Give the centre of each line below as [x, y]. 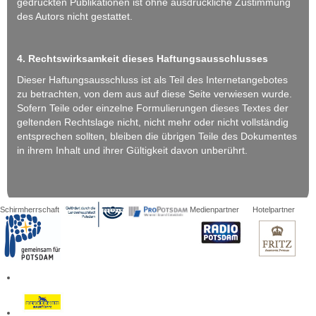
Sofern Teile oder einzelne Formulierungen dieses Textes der [153, 108]
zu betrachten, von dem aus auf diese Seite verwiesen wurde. [154, 93]
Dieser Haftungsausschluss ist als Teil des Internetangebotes [152, 79]
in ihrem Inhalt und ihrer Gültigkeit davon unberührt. [132, 150]
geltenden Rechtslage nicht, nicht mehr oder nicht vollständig [153, 122]
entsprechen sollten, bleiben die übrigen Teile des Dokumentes [157, 136]
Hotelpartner [274, 209]
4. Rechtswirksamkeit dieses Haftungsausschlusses [142, 58]
